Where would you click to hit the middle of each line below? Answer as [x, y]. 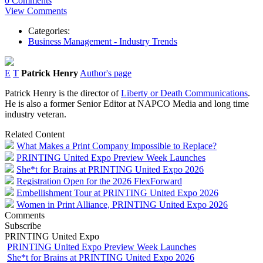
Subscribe [23, 225]
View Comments [36, 11]
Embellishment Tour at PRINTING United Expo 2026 [117, 193]
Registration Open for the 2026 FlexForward [99, 181]
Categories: [49, 31]
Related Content [35, 134]
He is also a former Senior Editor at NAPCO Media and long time [127, 103]
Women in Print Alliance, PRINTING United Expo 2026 [122, 204]
